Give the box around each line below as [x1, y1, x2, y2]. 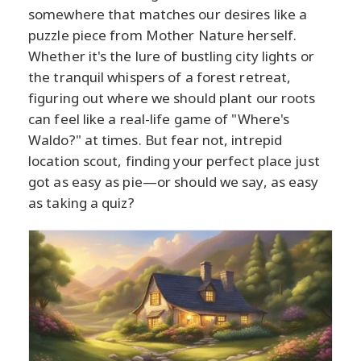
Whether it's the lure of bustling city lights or [28, 47, 314, 66]
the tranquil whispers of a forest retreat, [28, 68, 292, 87]
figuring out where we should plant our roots [28, 89, 316, 108]
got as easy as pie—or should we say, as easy [28, 172, 319, 192]
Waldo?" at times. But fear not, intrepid [28, 131, 283, 150]
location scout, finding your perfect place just [28, 151, 320, 171]
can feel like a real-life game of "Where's [28, 110, 290, 129]
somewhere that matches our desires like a [28, 5, 308, 24]
